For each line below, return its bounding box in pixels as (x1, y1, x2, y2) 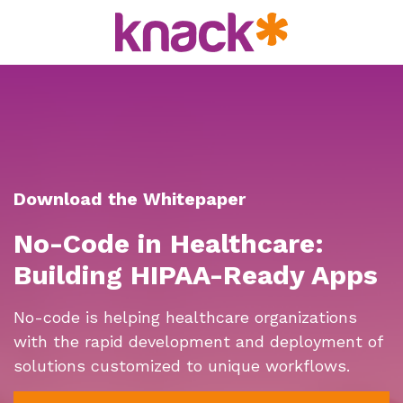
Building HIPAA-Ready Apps (13, 259, 378, 291)
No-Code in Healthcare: (13, 228, 324, 260)
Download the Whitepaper (13, 189, 246, 210)
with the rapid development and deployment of (13, 332, 382, 352)
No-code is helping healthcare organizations (13, 308, 357, 327)
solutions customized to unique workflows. (13, 356, 350, 376)
